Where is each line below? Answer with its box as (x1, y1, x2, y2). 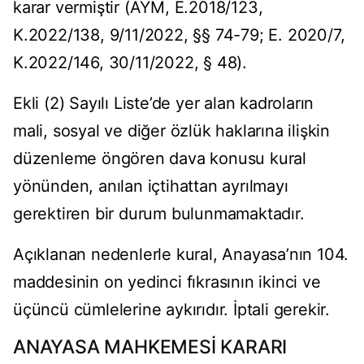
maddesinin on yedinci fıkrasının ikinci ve (13, 272, 321, 292)
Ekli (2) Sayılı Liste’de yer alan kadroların (13, 93, 314, 114)
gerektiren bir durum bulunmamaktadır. (13, 204, 305, 224)
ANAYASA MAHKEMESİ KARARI (13, 336, 288, 359)
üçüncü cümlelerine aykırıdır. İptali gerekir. (13, 300, 330, 320)
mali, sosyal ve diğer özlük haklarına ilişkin (13, 121, 330, 141)
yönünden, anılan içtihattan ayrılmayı (13, 176, 288, 197)
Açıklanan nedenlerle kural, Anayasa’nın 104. (13, 245, 349, 265)
